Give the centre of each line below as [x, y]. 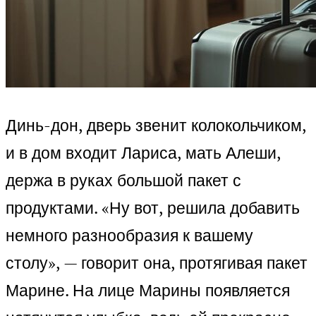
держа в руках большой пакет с [123, 181]
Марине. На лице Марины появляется [148, 291]
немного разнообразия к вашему [129, 236]
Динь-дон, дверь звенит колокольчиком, [156, 126]
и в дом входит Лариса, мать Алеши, [143, 153]
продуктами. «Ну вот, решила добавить [153, 208]
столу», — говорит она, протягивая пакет [157, 263]
